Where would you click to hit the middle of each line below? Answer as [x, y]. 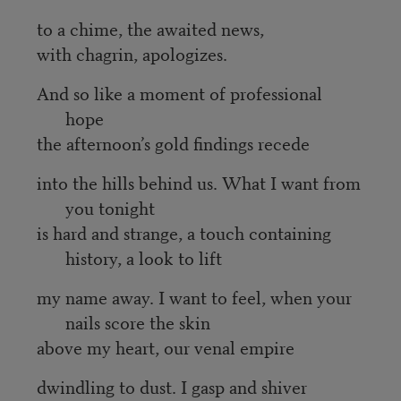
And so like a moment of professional [179, 92]
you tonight [112, 207]
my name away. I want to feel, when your [194, 296]
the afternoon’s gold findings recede [173, 142]
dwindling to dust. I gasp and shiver [171, 386]
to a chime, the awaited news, [152, 28]
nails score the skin [137, 321]
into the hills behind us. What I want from [198, 182]
